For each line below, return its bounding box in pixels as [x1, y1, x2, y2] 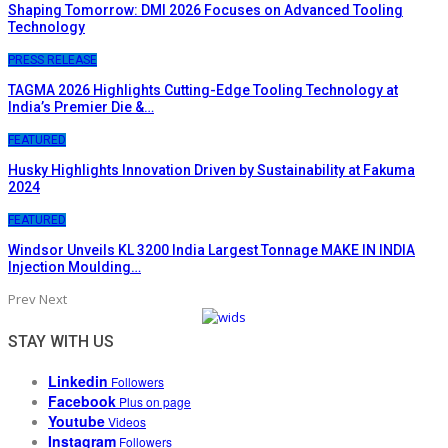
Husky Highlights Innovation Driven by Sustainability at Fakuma [8, 161, 415, 178]
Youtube [48, 410, 105, 431]
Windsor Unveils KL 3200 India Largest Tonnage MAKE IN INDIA [8, 241, 415, 258]
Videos [108, 412, 146, 430]
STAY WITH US [8, 331, 114, 351]
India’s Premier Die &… [8, 98, 154, 115]
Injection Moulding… [8, 258, 141, 275]
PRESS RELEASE [8, 52, 97, 67]
